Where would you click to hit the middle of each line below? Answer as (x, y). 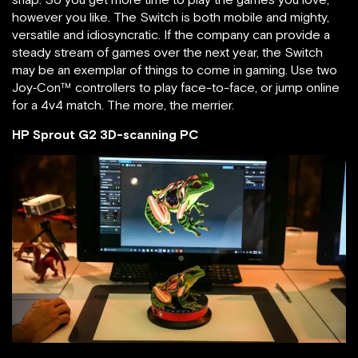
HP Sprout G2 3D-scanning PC (105, 135)
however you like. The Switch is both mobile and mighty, (171, 17)
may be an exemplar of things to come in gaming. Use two (175, 70)
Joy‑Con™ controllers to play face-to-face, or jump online (176, 88)
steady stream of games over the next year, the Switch (167, 52)
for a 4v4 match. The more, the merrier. (123, 105)
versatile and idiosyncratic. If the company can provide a (171, 35)
